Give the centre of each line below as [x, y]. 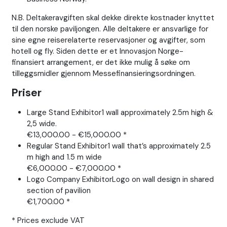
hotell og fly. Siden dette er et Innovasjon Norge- [97, 51]
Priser [26, 93]
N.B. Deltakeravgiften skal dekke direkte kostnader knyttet [113, 18]
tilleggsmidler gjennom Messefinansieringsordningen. [103, 74]
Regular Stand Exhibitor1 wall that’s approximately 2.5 [119, 146]
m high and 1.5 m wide [64, 157]
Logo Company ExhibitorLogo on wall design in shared [120, 180]
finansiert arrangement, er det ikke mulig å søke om [101, 63]
